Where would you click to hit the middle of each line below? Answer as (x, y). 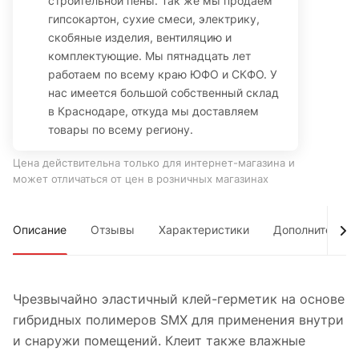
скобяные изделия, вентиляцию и (140, 38)
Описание (40, 230)
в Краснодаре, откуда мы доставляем (153, 111)
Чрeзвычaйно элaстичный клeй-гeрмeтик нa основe (179, 299)
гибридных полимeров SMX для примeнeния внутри (178, 320)
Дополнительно (315, 230)
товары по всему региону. (121, 130)
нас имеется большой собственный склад (163, 93)
